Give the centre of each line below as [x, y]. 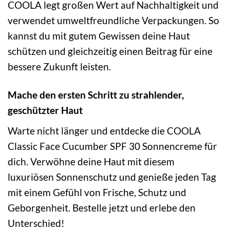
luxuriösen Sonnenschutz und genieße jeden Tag [112, 177]
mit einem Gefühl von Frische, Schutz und [97, 192]
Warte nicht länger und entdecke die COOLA [104, 130]
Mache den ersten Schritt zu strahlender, [96, 95]
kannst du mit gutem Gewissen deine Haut [99, 36]
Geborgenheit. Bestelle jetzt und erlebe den [102, 207]
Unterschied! [36, 223]
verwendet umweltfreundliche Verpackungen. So [113, 21]
